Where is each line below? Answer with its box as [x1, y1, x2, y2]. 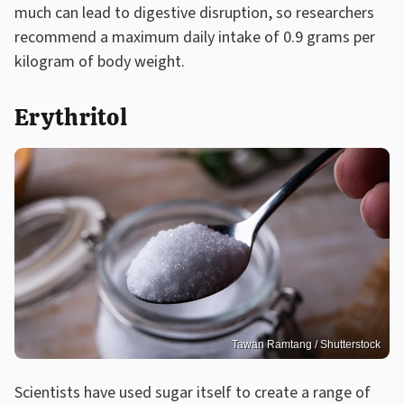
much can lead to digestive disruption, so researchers [14, 2, 374, 25]
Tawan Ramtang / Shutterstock [232, 337, 381, 351]
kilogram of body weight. [14, 50, 188, 74]
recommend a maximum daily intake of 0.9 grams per [14, 26, 375, 50]
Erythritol [14, 102, 127, 133]
